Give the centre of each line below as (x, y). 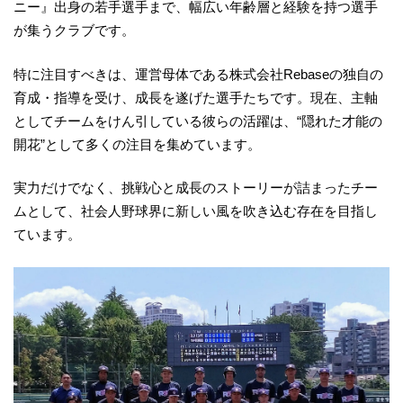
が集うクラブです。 (74, 31)
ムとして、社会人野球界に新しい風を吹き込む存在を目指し (196, 211)
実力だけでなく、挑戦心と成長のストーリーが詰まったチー (196, 188)
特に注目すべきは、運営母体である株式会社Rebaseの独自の (198, 74)
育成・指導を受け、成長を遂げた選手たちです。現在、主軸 (196, 97)
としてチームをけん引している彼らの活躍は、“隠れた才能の (198, 121)
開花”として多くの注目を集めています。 (137, 144)
